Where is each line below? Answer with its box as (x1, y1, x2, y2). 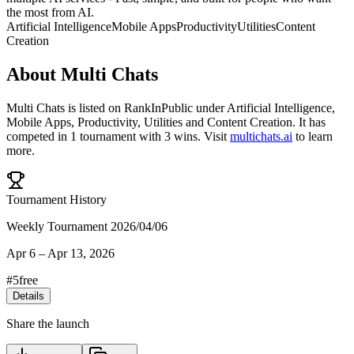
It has (296, 115, 326, 129)
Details (13, 289, 44, 302)
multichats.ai (230, 129, 292, 143)
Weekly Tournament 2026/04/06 (6, 219, 168, 233)
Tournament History (6, 192, 107, 206)
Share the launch (6, 316, 89, 330)
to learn (292, 129, 333, 143)
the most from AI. (6, 6, 94, 20)
